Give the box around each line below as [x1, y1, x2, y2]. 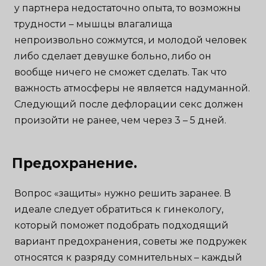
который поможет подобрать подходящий [14, 219, 229, 231]
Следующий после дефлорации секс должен [14, 98, 244, 110]
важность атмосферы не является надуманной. [14, 82, 251, 94]
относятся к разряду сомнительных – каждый [14, 251, 243, 263]
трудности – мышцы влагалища [14, 18, 173, 30]
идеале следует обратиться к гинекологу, [14, 203, 224, 215]
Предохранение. [12, 154, 137, 172]
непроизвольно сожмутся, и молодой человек [14, 34, 248, 46]
